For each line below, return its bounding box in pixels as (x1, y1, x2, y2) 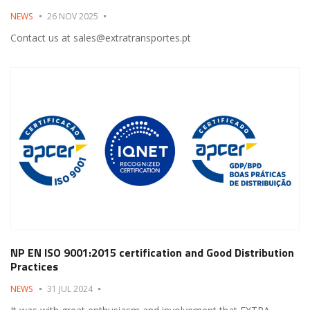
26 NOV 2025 (47, 10, 98, 22)
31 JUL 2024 (47, 282, 93, 295)
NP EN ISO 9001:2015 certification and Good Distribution (10, 244, 294, 261)
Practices (10, 257, 58, 275)
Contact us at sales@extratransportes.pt (10, 30, 191, 44)
